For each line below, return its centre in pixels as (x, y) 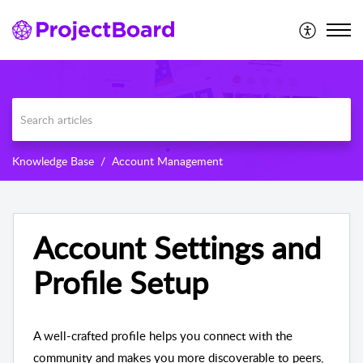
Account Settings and (177, 247)
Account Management (167, 160)
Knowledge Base (53, 160)
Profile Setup (121, 282)
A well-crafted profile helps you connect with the (163, 335)
